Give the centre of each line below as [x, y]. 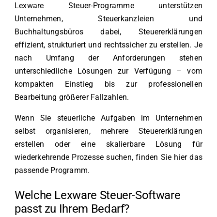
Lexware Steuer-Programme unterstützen [108, 6]
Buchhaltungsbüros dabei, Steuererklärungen [108, 32]
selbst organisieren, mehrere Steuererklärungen [108, 131]
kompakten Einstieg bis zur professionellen [108, 84]
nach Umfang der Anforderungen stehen [108, 58]
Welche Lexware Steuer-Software [98, 195]
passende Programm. [52, 170]
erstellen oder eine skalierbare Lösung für [108, 144]
